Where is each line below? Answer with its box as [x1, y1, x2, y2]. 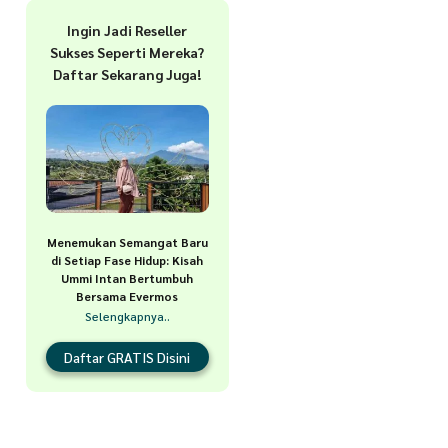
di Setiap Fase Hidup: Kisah [51, 251, 204, 268]
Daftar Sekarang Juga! [53, 65, 202, 84]
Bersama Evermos [76, 287, 179, 304]
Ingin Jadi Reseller [67, 21, 188, 40]
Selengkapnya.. [84, 307, 170, 324]
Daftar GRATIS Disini [64, 347, 191, 366]
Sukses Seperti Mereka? [50, 43, 205, 62]
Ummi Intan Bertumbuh [61, 269, 194, 286]
